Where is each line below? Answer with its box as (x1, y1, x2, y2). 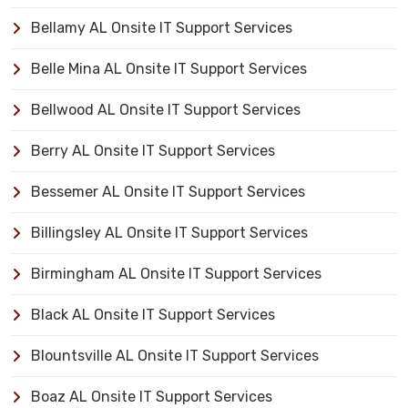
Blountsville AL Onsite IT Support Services (31, 347, 319, 364)
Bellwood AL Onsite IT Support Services (31, 101, 301, 118)
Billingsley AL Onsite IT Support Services (31, 224, 308, 241)
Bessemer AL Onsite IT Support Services (31, 183, 305, 200)
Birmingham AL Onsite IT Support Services (31, 265, 321, 282)
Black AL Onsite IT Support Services (31, 306, 275, 323)
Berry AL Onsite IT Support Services (31, 142, 275, 159)
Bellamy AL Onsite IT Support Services (31, 19, 292, 36)
